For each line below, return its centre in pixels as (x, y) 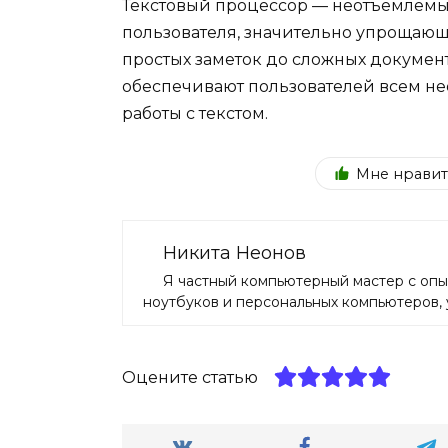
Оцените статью (190, 378)
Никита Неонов (234, 253)
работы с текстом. (195, 113)
